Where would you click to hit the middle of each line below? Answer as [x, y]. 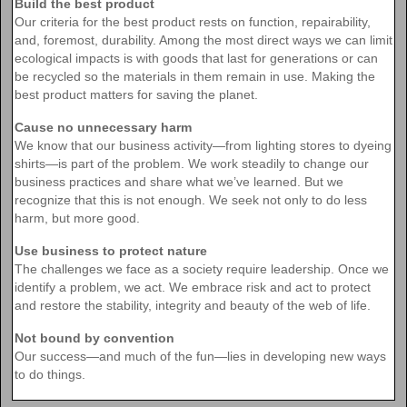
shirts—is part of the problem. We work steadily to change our [192, 163]
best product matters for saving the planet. [136, 94]
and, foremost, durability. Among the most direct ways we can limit [203, 40]
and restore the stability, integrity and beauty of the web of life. [193, 305]
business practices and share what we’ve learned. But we [179, 181]
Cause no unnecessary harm [103, 127]
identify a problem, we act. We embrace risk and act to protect [193, 287]
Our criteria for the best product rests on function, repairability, [193, 21]
